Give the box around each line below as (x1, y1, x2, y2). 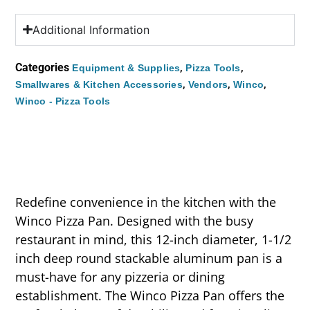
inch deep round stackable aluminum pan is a (15, 249, 283, 266)
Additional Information (32, 22, 149, 37)
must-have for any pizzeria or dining (15, 268, 226, 285)
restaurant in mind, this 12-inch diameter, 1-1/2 (15, 230, 292, 248)
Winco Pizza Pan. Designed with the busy (15, 212, 254, 229)
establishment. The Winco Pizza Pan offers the (15, 286, 285, 304)
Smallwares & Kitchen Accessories (15, 78, 183, 90)
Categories (15, 60, 70, 74)
